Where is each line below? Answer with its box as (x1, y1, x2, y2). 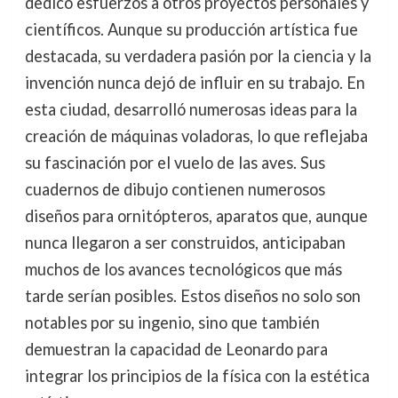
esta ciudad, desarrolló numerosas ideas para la (24, 99, 357, 119)
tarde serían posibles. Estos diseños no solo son (24, 285, 361, 306)
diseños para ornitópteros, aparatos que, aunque (24, 205, 368, 226)
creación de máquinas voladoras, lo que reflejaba (24, 125, 368, 146)
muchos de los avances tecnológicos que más (24, 259, 342, 279)
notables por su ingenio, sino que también (24, 312, 320, 332)
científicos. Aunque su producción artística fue (24, 19, 358, 39)
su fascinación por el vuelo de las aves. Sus (24, 152, 325, 172)
